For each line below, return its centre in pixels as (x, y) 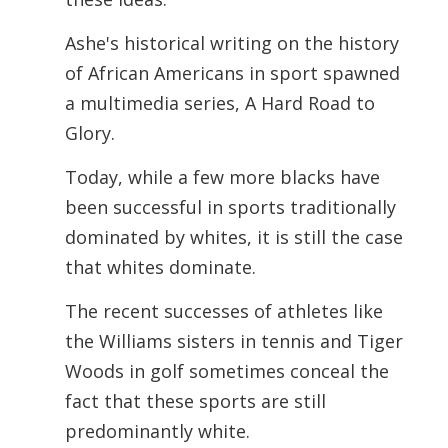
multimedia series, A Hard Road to (227, 103)
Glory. (92, 133)
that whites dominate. (160, 267)
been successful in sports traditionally (230, 207)
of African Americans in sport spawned (232, 73)
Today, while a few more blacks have (222, 177)
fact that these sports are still (195, 401)
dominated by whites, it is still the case (233, 237)
